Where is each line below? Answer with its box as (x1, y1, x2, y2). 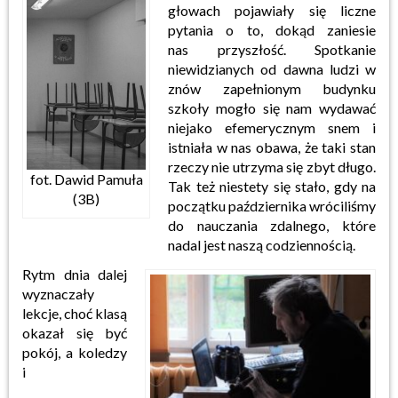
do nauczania (168, 217, 258, 234)
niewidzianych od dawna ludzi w (168, 60, 376, 77)
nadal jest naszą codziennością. (168, 236, 355, 253)
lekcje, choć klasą (22, 305, 127, 322)
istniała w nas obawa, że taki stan (168, 139, 376, 155)
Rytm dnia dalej (22, 266, 127, 283)
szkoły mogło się (168, 99, 280, 116)
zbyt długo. (306, 158, 377, 175)
